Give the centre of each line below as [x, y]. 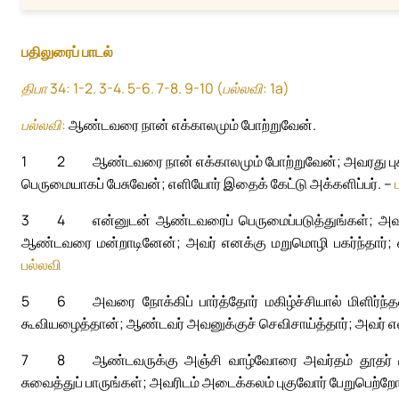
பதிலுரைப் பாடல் [67, 52]
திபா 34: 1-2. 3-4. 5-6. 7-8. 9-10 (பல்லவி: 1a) [155, 89]
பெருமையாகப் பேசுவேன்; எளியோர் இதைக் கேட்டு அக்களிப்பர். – [208, 184]
